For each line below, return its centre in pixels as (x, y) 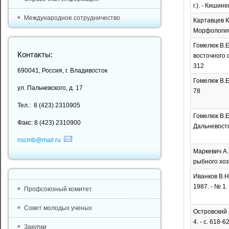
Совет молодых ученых (58, 208)
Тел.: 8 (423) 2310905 (49, 105)
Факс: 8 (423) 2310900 (49, 123)
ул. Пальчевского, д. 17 (50, 88)
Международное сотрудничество (72, 18)
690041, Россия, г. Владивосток (62, 71)
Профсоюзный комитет (58, 189)
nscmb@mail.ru (39, 140)
